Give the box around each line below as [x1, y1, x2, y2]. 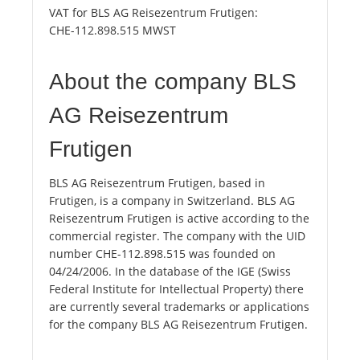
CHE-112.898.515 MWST [49, 22, 176, 39]
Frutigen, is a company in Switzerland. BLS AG [49, 193, 295, 209]
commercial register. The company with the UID [49, 228, 305, 244]
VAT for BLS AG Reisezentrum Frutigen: [49, 5, 258, 21]
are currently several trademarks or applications [49, 299, 309, 315]
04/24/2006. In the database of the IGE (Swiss [49, 264, 291, 280]
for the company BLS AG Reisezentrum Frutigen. [49, 317, 308, 333]
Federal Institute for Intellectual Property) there [49, 281, 304, 297]
